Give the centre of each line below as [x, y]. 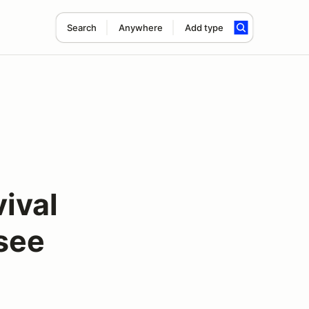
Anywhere [140, 28]
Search [81, 28]
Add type [204, 28]
